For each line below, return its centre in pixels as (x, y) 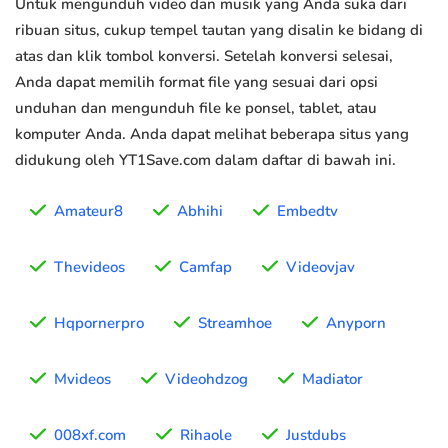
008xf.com (90, 435)
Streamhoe (235, 323)
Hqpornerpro (99, 323)
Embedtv (307, 211)
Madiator (332, 379)
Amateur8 (88, 211)
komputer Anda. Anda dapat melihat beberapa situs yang (212, 134)
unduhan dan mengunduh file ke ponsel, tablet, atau (196, 108)
